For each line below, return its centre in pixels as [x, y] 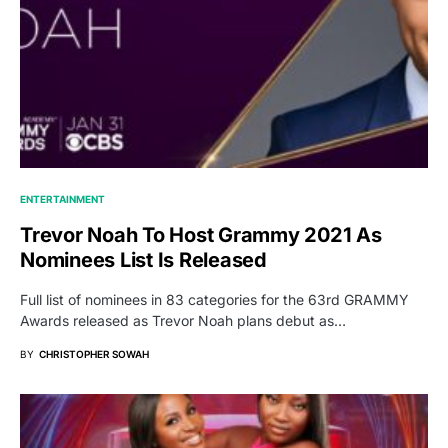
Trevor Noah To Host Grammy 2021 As [201, 234]
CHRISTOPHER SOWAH [94, 353]
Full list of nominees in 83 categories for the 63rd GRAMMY [214, 299]
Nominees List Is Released [143, 259]
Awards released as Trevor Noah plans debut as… [183, 320]
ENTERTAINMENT [62, 198]
